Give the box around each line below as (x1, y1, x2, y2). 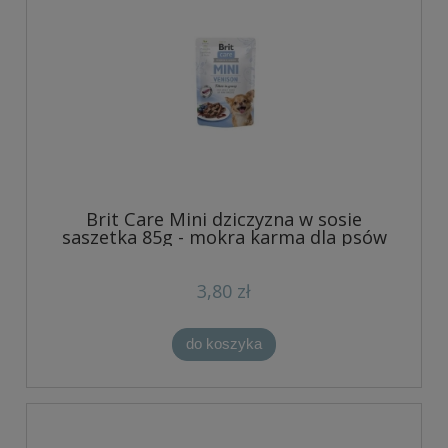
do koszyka (186, 335, 262, 353)
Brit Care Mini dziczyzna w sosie (86, 207, 362, 232)
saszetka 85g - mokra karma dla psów (61, 225, 387, 250)
